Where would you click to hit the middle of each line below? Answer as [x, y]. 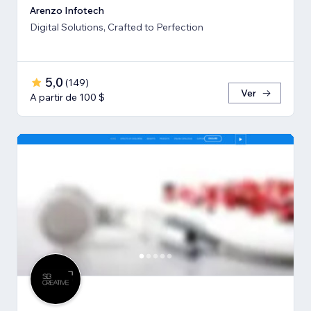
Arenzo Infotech [67, 10]
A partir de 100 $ [67, 97]
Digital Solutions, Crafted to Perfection [117, 27]
